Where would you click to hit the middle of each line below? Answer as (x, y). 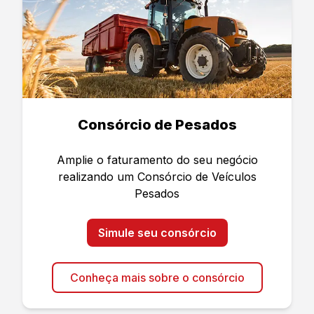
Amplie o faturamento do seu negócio (157, 160)
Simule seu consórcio (157, 233)
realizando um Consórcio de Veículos (157, 177)
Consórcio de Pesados (157, 125)
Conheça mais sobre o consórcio (157, 278)
